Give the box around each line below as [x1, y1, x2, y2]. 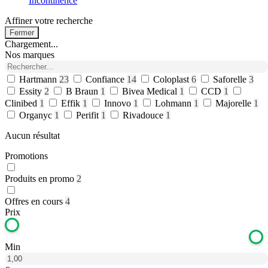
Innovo [104, 98, 133, 108]
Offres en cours [5, 196, 63, 206]
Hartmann [19, 74, 59, 84]
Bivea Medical [122, 86, 179, 96]
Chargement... [5, 39, 58, 49]
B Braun [66, 86, 100, 96]
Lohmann [155, 98, 194, 108]
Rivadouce [123, 110, 166, 120]
